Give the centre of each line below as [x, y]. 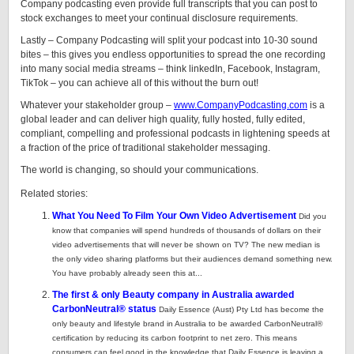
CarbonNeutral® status [104, 309]
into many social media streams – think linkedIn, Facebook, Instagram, [170, 69]
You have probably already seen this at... [127, 273]
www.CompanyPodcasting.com [241, 105]
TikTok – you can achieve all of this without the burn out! [139, 83]
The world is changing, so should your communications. [139, 170]
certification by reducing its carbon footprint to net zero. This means [175, 338]
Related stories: [54, 194]
